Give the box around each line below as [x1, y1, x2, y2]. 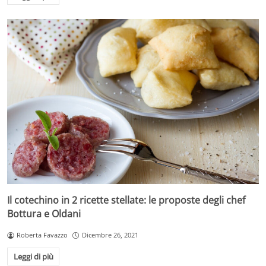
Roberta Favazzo [16, 230, 68, 240]
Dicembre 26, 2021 [81, 230, 138, 240]
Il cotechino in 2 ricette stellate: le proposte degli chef [7, 194, 245, 207]
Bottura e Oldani [7, 207, 81, 221]
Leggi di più [13, 251, 53, 262]
